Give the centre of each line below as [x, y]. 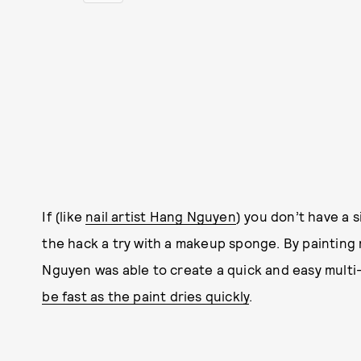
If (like [64, 216]
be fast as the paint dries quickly [146, 296]
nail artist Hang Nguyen [161, 216]
